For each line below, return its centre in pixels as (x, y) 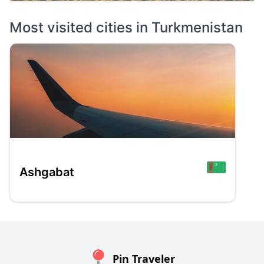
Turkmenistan (197, 28)
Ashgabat (47, 172)
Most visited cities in (80, 28)
